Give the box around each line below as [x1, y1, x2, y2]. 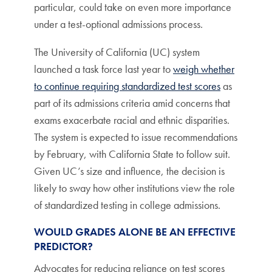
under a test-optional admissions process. [34, 17, 205, 31]
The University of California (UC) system [34, 45, 200, 59]
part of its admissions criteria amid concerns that [34, 96, 230, 110]
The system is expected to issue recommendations [34, 130, 237, 144]
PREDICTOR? [34, 239, 93, 253]
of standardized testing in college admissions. [34, 198, 223, 212]
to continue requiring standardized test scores [34, 79, 220, 93]
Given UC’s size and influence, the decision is [34, 164, 225, 178]
